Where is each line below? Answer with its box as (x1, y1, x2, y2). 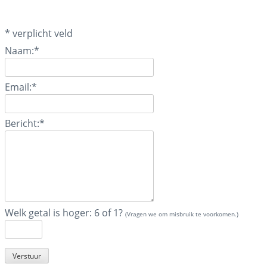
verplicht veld (13, 27, 73, 41)
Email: (5, 80, 32, 94)
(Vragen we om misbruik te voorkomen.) (125, 210, 238, 219)
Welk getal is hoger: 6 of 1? (5, 206, 125, 220)
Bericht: (5, 117, 39, 131)
